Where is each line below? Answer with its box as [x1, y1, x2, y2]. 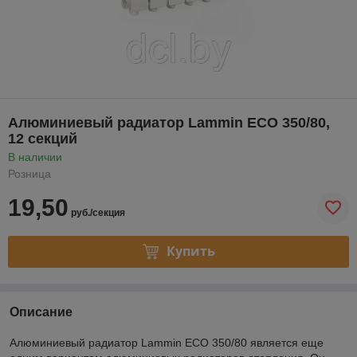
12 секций [8, 130, 77, 147]
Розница [8, 167, 51, 180]
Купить [166, 242, 215, 261]
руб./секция [69, 206, 125, 218]
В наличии [8, 150, 62, 163]
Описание [10, 304, 73, 319]
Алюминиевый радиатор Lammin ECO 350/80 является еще [10, 335, 324, 349]
